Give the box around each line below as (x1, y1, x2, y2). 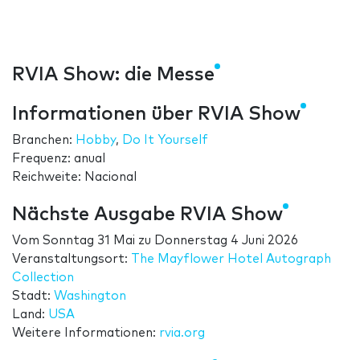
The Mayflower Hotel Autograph (131, 253, 331, 266)
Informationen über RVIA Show (12, 104, 301, 125)
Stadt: (12, 290, 54, 303)
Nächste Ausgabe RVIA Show (12, 205, 283, 225)
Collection (12, 272, 74, 284)
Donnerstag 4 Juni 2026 (154, 235, 298, 247)
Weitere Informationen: (12, 327, 159, 340)
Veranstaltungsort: (12, 253, 131, 266)
